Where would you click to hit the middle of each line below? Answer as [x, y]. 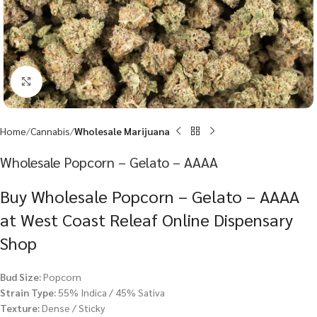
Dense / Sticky [72, 308]
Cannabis [50, 131]
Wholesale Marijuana [122, 131]
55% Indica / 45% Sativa [110, 292]
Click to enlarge [75, 82]
